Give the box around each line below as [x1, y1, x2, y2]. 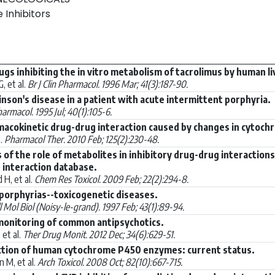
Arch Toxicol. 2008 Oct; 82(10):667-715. [37, 255, 182, 268]
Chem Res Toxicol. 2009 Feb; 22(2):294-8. [34, 172, 188, 185]
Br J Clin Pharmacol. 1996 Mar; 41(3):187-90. [28, 77, 188, 90]
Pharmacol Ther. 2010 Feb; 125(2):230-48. [4, 133, 159, 145]
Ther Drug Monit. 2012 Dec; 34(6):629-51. [23, 228, 175, 241]
